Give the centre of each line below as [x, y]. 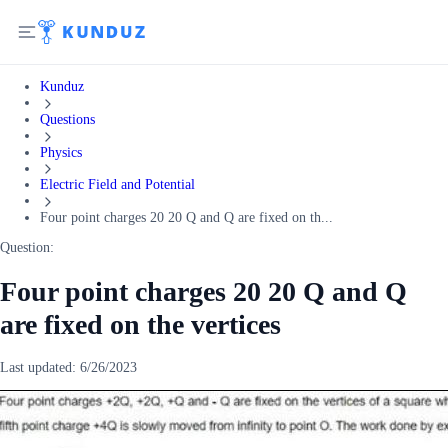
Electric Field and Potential [117, 185]
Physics [61, 152]
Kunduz [62, 86]
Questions [67, 119]
